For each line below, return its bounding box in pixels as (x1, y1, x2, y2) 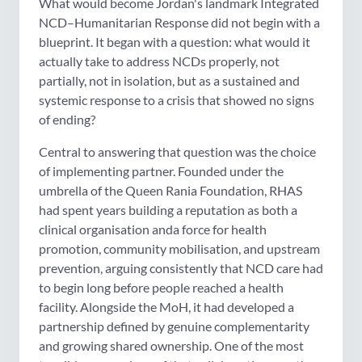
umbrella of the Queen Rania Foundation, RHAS (39, 182, 302, 198)
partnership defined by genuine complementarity (39, 318, 309, 334)
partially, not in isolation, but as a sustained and (39, 72, 300, 88)
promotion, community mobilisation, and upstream (39, 240, 320, 256)
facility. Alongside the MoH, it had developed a (39, 298, 294, 314)
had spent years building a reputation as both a (39, 201, 297, 217)
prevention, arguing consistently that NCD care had (39, 259, 323, 276)
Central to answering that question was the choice (39, 143, 316, 159)
